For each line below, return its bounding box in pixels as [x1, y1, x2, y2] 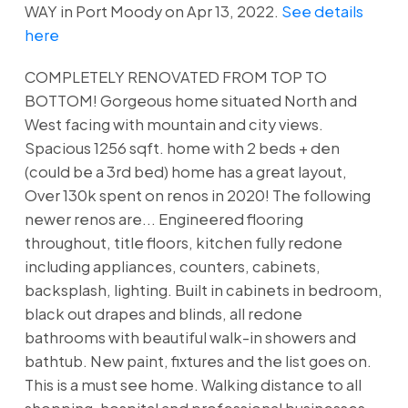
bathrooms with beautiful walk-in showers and [24, 328, 356, 347]
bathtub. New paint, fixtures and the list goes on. [24, 352, 372, 371]
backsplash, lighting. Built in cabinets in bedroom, [24, 280, 382, 300]
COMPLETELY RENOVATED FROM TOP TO [24, 67, 327, 87]
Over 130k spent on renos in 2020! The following [24, 186, 371, 205]
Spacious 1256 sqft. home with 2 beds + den [24, 138, 340, 158]
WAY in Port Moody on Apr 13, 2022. [24, 2, 281, 22]
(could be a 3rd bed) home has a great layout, [24, 162, 347, 181]
